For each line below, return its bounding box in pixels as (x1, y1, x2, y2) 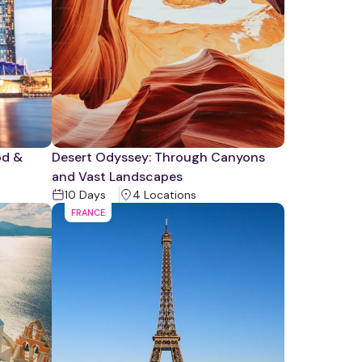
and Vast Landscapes (52, 168, 183, 185)
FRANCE (71, 207, 105, 218)
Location (141, 187, 191, 202)
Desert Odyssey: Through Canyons (52, 149, 265, 166)
